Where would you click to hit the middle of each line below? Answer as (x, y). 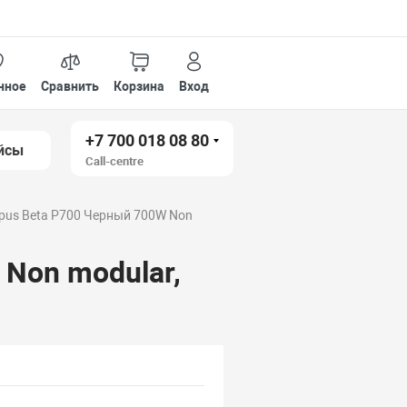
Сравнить (70, 86)
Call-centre (115, 161)
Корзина (139, 86)
